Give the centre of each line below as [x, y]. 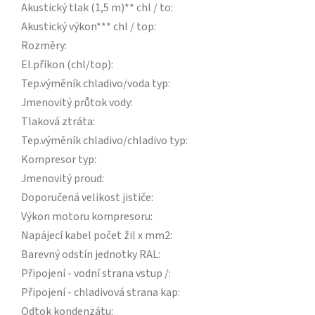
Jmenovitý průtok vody [76, 103]
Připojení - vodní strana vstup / [95, 274]
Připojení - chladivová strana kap [99, 293]
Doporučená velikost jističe [86, 198]
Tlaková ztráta [57, 122]
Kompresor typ [58, 160]
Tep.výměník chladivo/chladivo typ [103, 141]
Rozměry [43, 46]
